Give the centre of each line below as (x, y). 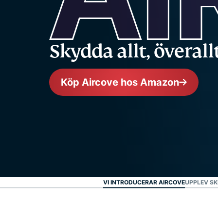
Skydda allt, (102, 51)
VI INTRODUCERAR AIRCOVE (144, 182)
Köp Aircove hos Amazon (120, 82)
